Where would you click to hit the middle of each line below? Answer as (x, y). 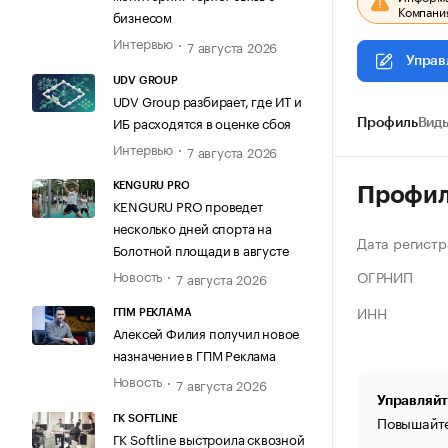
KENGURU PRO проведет (187, 205)
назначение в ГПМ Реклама (194, 354)
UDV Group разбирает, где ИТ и (207, 99)
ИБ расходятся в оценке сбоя (202, 121)
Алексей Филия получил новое (206, 332)
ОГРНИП (385, 276)
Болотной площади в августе (200, 249)
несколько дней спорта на (192, 227)
